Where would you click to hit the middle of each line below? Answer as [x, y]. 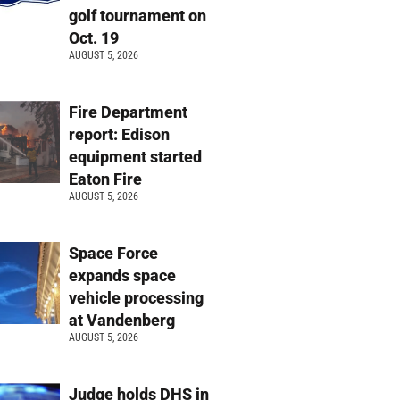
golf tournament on [138, 16]
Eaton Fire [108, 179]
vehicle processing [137, 298]
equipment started [136, 157]
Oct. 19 [96, 38]
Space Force [114, 254]
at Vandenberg [124, 321]
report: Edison [120, 135]
